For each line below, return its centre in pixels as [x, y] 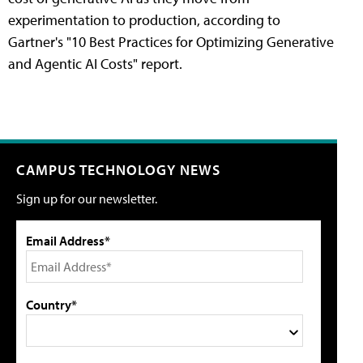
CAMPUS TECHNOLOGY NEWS [118, 170]
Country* [51, 305]
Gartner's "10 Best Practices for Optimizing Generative [171, 42]
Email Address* [68, 241]
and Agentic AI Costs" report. [95, 64]
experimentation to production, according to [144, 20]
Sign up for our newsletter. [87, 199]
